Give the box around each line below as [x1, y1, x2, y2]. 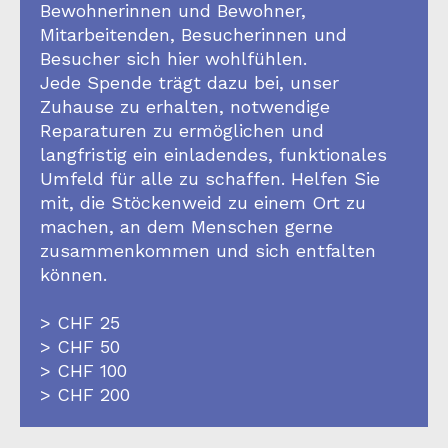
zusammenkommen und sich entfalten [40, 239, 376, 261]
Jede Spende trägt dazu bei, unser [40, 71, 339, 93]
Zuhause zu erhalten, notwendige [40, 95, 330, 117]
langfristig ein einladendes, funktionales [40, 143, 387, 165]
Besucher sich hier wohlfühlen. [40, 47, 307, 69]
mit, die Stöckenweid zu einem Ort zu [40, 191, 366, 213]
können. [40, 263, 107, 285]
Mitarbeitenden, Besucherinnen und [40, 23, 347, 45]
